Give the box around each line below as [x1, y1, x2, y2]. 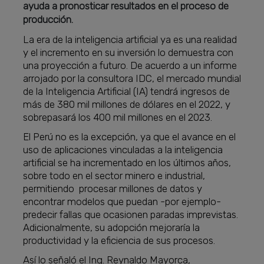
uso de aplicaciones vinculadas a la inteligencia [23, 144, 223, 156]
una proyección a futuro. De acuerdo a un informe [23, 60, 237, 72]
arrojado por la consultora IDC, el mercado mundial [23, 72, 242, 85]
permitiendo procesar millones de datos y [23, 183, 203, 195]
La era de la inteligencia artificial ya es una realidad [23, 34, 237, 46]
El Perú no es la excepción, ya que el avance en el [23, 131, 236, 143]
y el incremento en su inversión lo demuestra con [23, 47, 234, 59]
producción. [23, 14, 74, 26]
